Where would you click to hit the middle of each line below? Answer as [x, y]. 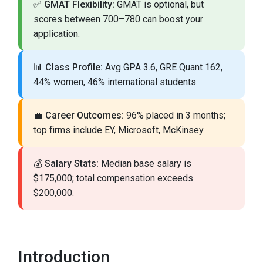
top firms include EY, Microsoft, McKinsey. [119, 130]
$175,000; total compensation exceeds [113, 178]
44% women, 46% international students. [116, 82]
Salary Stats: [72, 164]
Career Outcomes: [85, 116]
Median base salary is [145, 164]
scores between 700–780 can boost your [118, 19]
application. [57, 34]
